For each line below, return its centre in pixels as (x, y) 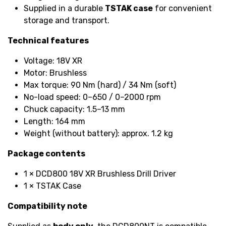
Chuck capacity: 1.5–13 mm (74, 109)
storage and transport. (67, 20)
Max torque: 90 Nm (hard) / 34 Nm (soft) (100, 85)
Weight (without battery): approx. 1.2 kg (98, 133)
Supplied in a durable (64, 8)
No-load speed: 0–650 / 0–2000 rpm (92, 97)
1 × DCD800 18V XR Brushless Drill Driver (100, 174)
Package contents (46, 153)
